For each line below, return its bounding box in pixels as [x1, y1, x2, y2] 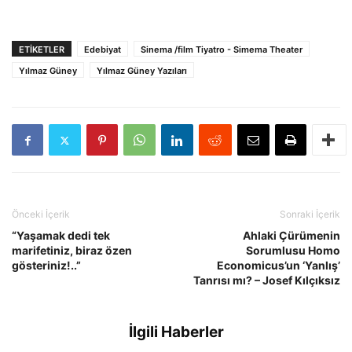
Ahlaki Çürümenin [243, 229, 340, 242]
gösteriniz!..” [12, 258, 81, 272]
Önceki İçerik [12, 208, 70, 220]
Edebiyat [84, 44, 121, 55]
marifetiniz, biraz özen [12, 244, 132, 257]
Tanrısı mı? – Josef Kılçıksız [193, 273, 340, 287]
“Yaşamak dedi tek [12, 229, 110, 242]
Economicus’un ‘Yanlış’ [217, 258, 340, 272]
